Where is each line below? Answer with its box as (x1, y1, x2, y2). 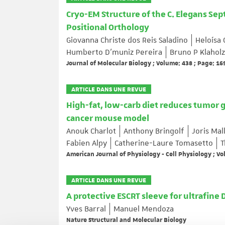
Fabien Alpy (66, 138, 107, 149)
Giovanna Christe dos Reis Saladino (66, 35, 188, 46)
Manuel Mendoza (114, 204, 174, 214)
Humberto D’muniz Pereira (66, 47, 162, 58)
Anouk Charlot (66, 126, 116, 137)
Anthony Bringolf (124, 126, 184, 137)
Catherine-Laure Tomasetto (115, 138, 213, 149)
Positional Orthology (66, 22, 149, 34)
